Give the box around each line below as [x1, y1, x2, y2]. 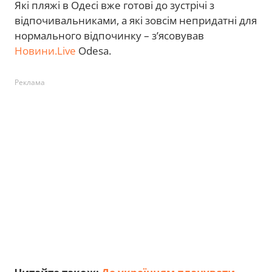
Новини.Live [15, 44, 76, 58]
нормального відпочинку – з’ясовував [15, 29, 204, 42]
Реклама [15, 77, 45, 87]
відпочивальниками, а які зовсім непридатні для [15, 13, 257, 27]
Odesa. [76, 44, 114, 58]
